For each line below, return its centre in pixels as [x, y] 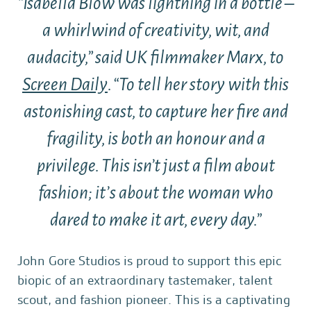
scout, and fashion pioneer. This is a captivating [154, 300]
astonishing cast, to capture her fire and [155, 112]
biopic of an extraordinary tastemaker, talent [145, 280]
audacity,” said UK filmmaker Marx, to [155, 58]
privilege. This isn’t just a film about [155, 167]
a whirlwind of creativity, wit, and [155, 31]
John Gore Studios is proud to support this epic [150, 261]
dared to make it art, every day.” [155, 221]
